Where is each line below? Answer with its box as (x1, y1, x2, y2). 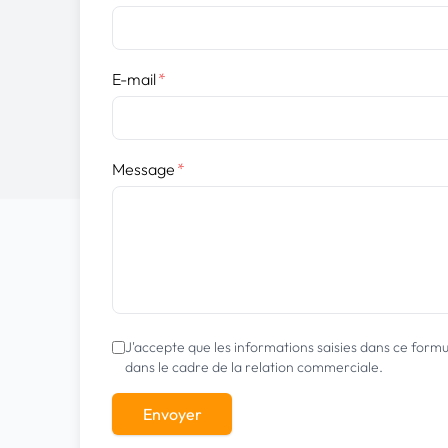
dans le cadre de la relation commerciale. (125, 358, 383, 376)
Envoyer (142, 404, 202, 424)
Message (112, 159, 175, 179)
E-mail (112, 69, 156, 89)
